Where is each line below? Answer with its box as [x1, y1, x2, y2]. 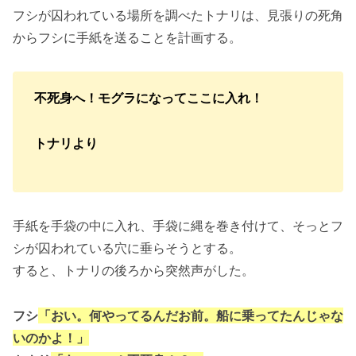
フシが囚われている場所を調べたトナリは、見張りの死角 [13, 7, 343, 24]
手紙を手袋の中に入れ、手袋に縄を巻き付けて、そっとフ [13, 218, 343, 234]
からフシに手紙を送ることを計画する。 [13, 29, 242, 46]
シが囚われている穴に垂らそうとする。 [13, 240, 242, 257]
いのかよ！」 [13, 330, 89, 346]
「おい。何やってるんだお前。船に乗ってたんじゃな [38, 308, 343, 324]
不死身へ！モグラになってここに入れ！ [34, 89, 263, 106]
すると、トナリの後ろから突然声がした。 [13, 262, 254, 279]
